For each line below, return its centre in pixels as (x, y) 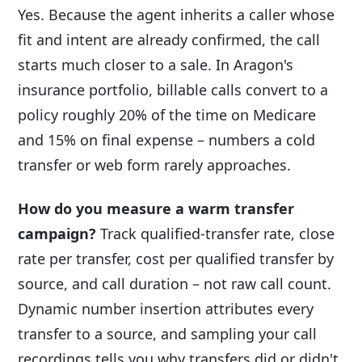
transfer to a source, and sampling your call (167, 333)
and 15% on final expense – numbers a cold (166, 140)
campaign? (57, 233)
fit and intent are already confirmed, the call (169, 40)
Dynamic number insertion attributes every (166, 308)
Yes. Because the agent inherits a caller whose (176, 15)
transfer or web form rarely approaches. (154, 165)
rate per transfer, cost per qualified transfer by (176, 258)
